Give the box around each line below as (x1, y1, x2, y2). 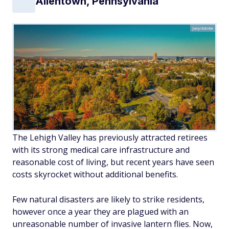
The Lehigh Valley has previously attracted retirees (12, 131, 208, 143)
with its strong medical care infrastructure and (12, 144, 190, 155)
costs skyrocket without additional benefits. (12, 168, 180, 180)
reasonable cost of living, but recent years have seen (12, 156, 214, 168)
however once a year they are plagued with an (12, 205, 189, 217)
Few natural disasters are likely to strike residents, (12, 193, 204, 205)
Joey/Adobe (192, 25, 213, 31)
